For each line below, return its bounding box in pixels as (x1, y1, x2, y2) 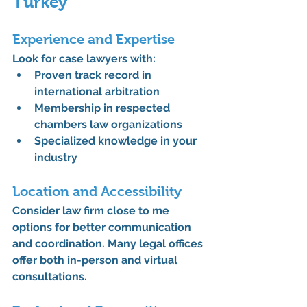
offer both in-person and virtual (12, 254, 180, 267)
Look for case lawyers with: (12, 52, 156, 66)
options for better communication (12, 221, 194, 234)
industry (34, 151, 77, 164)
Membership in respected (34, 101, 173, 115)
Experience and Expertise (12, 32, 175, 47)
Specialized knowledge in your (34, 134, 199, 148)
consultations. (12, 270, 87, 284)
